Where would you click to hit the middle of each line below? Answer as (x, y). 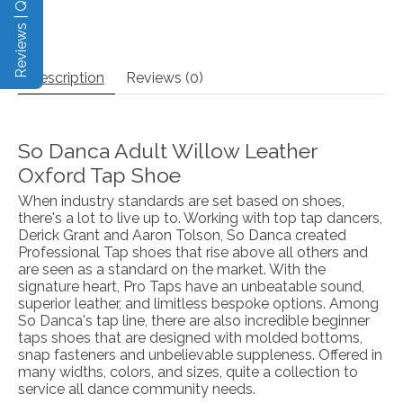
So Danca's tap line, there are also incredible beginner (194, 320)
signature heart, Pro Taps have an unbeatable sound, (191, 286)
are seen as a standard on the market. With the (172, 269)
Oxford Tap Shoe (99, 175)
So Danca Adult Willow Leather (167, 150)
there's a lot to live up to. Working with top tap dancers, (200, 218)
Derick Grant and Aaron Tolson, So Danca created (182, 235)
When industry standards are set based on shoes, (181, 201)
